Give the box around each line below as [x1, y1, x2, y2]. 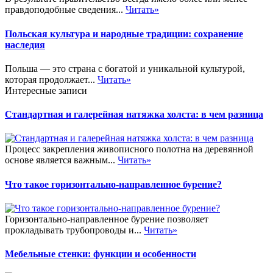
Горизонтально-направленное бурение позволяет [5, 213, 208, 224]
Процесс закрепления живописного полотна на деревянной [5, 144, 253, 155]
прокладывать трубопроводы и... [5, 224, 144, 235]
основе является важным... [5, 155, 118, 166]
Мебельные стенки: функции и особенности [5, 249, 196, 260]
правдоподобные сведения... [5, 4, 126, 15]
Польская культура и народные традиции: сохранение [5, 28, 243, 39]
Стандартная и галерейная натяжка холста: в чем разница [5, 109, 263, 120]
